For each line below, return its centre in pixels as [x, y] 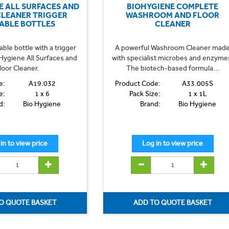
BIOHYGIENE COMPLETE [173, 6]
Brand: [150, 104]
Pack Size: [145, 94]
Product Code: [138, 83]
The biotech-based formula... [173, 68]
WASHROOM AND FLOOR [173, 15]
